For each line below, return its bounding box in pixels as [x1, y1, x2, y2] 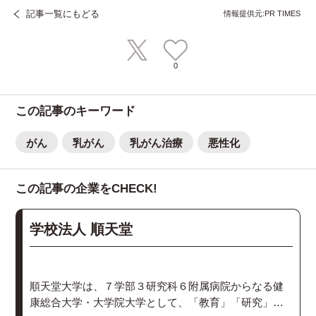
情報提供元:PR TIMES [223, 9, 300, 18]
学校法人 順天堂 [30, 221, 133, 238]
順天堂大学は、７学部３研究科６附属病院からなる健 [30, 280, 284, 293]
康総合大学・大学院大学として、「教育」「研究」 [30, 296, 274, 309]
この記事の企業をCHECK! [16, 182, 158, 196]
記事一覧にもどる [26, 9, 100, 19]
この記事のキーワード [16, 104, 136, 119]
